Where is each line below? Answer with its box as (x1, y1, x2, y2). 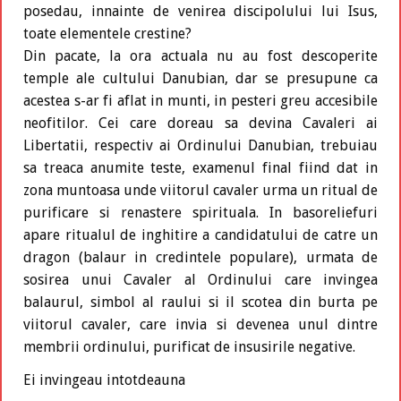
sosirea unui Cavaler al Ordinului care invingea (23, 271, 378, 289)
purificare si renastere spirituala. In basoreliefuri (23, 204, 378, 222)
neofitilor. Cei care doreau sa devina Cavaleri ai (23, 115, 378, 132)
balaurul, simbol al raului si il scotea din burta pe (23, 294, 378, 311)
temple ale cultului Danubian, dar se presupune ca (23, 70, 378, 88)
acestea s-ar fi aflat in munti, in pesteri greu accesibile (23, 92, 378, 110)
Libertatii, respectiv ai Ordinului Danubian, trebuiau (23, 137, 378, 155)
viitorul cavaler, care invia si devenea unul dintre (23, 316, 378, 334)
